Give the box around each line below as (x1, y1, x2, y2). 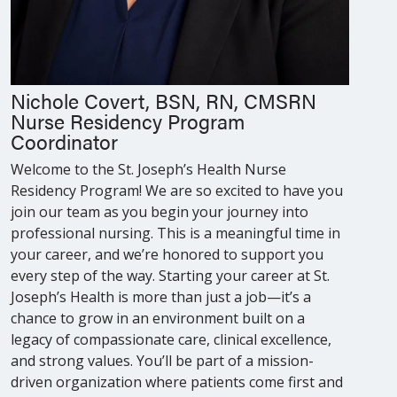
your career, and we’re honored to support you (11, 244, 323, 264)
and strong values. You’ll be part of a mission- (11, 350, 314, 370)
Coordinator (11, 126, 118, 156)
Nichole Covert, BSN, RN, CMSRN (11, 85, 316, 115)
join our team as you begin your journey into (11, 201, 308, 222)
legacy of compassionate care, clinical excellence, (11, 329, 331, 349)
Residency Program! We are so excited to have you (11, 180, 343, 200)
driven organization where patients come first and (11, 371, 343, 392)
